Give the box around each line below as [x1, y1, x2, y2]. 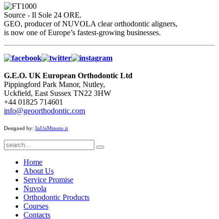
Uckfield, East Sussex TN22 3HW [4, 88, 111, 97]
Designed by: [4, 125, 35, 131]
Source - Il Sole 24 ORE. [4, 10, 82, 19]
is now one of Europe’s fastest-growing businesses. [4, 28, 163, 37]
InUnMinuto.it [35, 125, 68, 131]
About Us [23, 166, 54, 175]
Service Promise [23, 175, 73, 184]
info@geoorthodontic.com [4, 106, 85, 115]
